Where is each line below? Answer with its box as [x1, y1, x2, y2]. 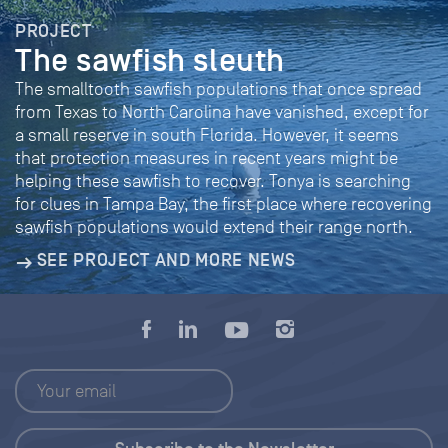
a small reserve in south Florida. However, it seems [15, 124, 399, 145]
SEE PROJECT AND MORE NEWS [36, 248, 296, 271]
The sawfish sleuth [15, 40, 285, 80]
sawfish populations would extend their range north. [15, 216, 413, 237]
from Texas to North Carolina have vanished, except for [15, 101, 429, 122]
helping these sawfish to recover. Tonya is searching [15, 170, 411, 191]
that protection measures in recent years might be [15, 147, 398, 168]
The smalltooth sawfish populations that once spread [15, 78, 422, 99]
